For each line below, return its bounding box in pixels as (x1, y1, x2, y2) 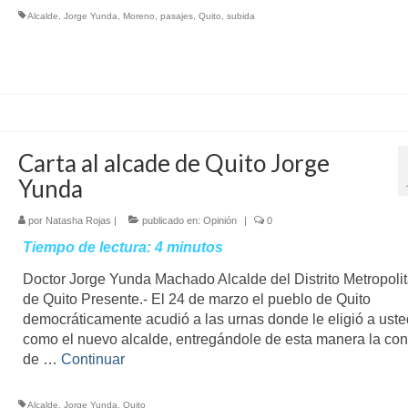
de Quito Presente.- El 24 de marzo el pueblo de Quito (22, 291, 371, 307)
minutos (166, 239, 223, 255)
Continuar (60, 351, 125, 367)
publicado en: (138, 214, 203, 226)
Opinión (202, 214, 237, 226)
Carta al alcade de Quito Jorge (17, 148, 330, 178)
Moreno (122, 10, 155, 21)
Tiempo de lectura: (22, 239, 151, 255)
